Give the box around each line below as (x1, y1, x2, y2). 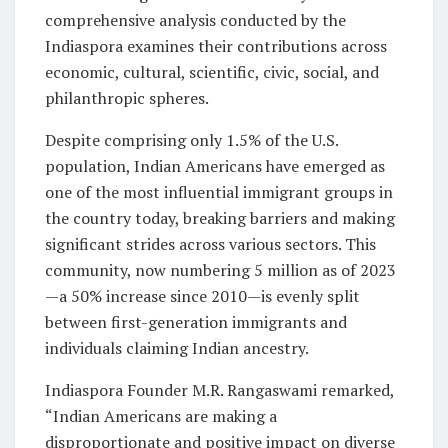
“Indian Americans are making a (45, 404, 277, 427)
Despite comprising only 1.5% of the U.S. (45, 128, 338, 151)
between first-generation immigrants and (45, 310, 347, 333)
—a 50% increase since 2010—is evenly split (45, 284, 360, 307)
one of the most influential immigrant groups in (45, 180, 393, 203)
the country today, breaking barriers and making (45, 206, 395, 229)
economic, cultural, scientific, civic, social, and (45, 60, 379, 83)
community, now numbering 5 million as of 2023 (45, 258, 396, 281)
